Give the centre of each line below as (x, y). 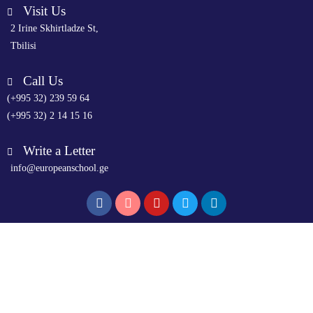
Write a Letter (59, 151)
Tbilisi (23, 46)
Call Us (43, 81)
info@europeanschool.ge (59, 168)
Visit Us (44, 11)
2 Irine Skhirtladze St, (54, 28)
